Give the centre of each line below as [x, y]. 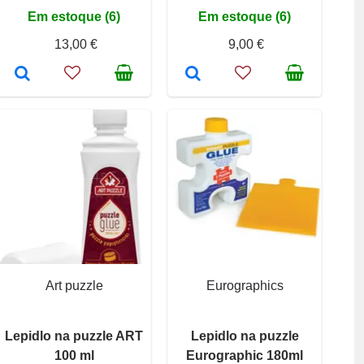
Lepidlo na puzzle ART [74, 336]
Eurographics [245, 285]
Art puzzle [74, 285]
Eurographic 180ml [245, 355]
